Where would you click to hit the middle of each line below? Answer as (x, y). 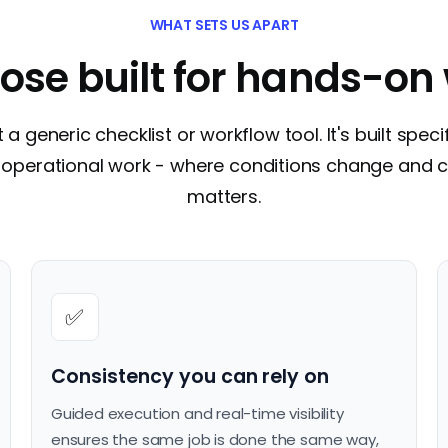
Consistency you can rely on (190, 377)
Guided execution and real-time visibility (197, 414)
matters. (224, 197)
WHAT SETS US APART (224, 25)
